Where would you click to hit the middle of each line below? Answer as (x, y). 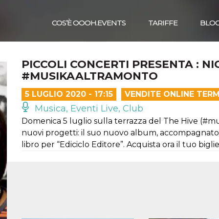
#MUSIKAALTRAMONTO (90, 76)
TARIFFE (163, 23)
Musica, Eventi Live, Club (88, 109)
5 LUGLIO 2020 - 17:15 (69, 94)
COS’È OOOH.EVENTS (89, 23)
